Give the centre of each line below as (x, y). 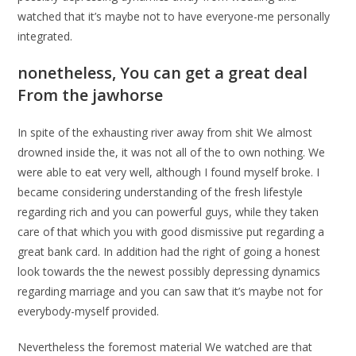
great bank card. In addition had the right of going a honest (169, 252)
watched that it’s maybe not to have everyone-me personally (174, 16)
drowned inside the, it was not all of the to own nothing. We (172, 152)
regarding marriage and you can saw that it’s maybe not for (170, 291)
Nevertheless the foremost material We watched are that (165, 347)
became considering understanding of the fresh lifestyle (161, 192)
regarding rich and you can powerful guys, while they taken (168, 212)
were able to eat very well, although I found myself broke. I (169, 172)
